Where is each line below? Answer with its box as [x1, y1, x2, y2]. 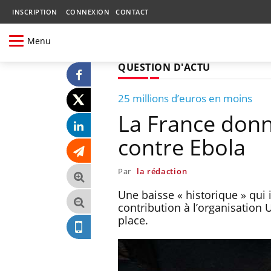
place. [118, 212, 148, 227]
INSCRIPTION [12, 7, 57, 16]
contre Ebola [118, 132, 246, 162]
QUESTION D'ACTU [118, 60, 211, 74]
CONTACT [116, 7, 149, 16]
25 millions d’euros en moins [118, 91, 252, 105]
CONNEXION [65, 7, 109, 16]
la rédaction [136, 165, 188, 177]
